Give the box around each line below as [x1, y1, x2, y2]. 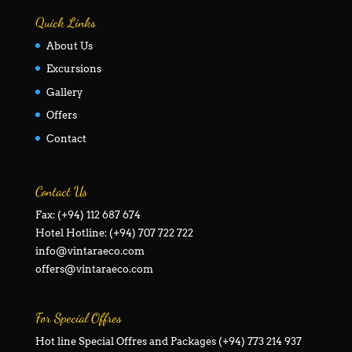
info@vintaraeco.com [35, 245, 145, 258]
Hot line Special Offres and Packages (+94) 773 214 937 [35, 335, 302, 347]
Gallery [46, 86, 82, 98]
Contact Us [35, 183, 87, 200]
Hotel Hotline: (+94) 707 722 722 [35, 227, 193, 240]
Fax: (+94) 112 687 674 [35, 209, 141, 222]
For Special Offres [35, 309, 122, 326]
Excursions [46, 63, 101, 75]
